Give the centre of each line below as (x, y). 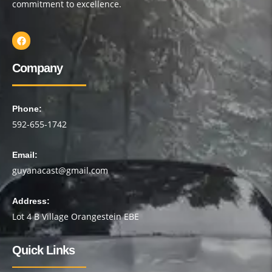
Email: (25, 155)
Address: (31, 201)
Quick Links (43, 250)
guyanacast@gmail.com (60, 170)
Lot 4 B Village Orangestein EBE (76, 216)
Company (37, 68)
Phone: (27, 108)
